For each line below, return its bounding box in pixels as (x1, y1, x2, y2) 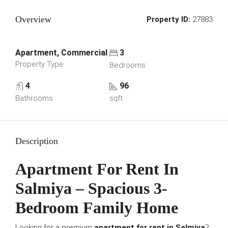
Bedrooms (109, 61, 146, 70)
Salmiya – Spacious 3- (15, 179, 167, 197)
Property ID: (147, 15, 190, 24)
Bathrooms (15, 94, 53, 103)
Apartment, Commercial (15, 48, 107, 58)
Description (15, 136, 58, 146)
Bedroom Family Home (15, 198, 178, 217)
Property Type (15, 60, 64, 69)
